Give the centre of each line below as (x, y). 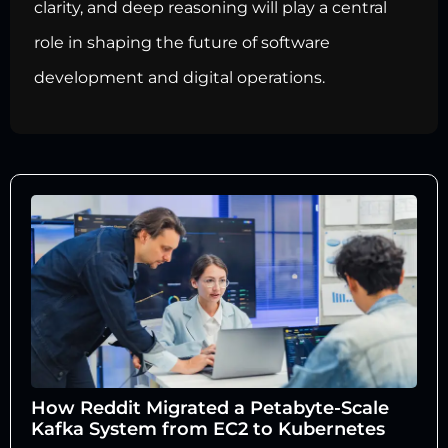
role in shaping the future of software (182, 43)
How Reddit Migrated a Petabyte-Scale (210, 407)
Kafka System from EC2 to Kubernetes (208, 428)
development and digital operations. (179, 78)
